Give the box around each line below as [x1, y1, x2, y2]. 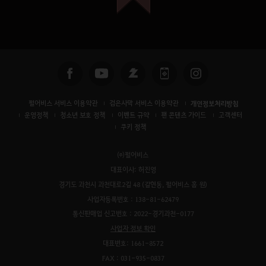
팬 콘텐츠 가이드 [161, 110, 206, 120]
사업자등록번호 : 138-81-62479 [87, 194, 179, 204]
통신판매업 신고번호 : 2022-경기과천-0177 [72, 209, 194, 218]
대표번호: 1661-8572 [103, 239, 163, 248]
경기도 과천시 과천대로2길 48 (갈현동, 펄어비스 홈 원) [59, 179, 207, 189]
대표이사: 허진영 [110, 164, 156, 174]
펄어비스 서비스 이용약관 [28, 99, 97, 108]
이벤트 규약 [117, 110, 149, 120]
